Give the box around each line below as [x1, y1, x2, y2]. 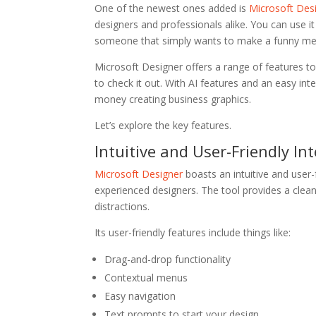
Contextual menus [104, 271, 188, 284]
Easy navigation [104, 289, 176, 303]
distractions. [95, 200, 150, 213]
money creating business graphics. [95, 92, 252, 106]
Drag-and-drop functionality [104, 253, 231, 266]
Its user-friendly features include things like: [95, 226, 291, 239]
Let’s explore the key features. [95, 119, 232, 132]
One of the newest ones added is [95, 1, 250, 15]
